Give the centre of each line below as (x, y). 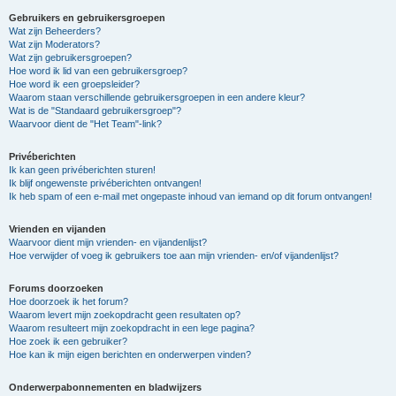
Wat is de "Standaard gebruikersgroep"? (95, 110)
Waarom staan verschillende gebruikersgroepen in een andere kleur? (157, 97)
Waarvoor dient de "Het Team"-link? (85, 124)
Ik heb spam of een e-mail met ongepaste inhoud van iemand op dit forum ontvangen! (190, 196)
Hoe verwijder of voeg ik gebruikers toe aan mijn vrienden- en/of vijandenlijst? (174, 255)
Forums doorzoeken (56, 288)
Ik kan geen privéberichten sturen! (82, 170)
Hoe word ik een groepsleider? (74, 84)
